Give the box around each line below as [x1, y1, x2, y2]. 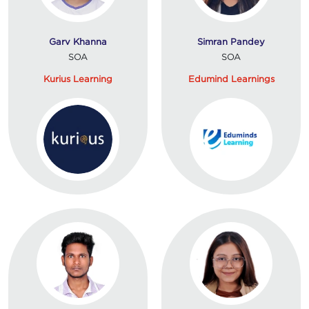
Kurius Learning [43, 73, 112, 83]
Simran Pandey [197, 36, 265, 46]
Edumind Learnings [188, 73, 275, 83]
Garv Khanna [49, 36, 107, 46]
